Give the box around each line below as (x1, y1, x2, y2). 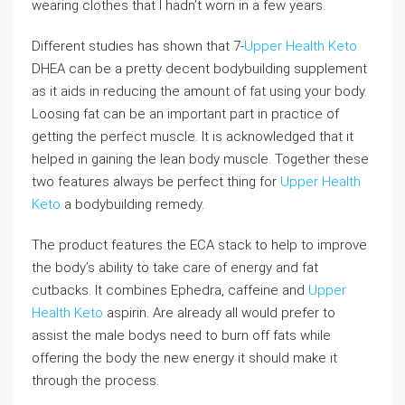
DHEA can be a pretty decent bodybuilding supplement (32, 61, 367, 77)
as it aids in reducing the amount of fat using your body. (32, 83, 367, 99)
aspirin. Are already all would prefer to (103, 305, 335, 321)
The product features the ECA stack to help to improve (32, 237, 367, 253)
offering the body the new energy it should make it (32, 350, 337, 366)
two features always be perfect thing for (32, 174, 280, 190)
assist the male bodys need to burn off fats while (32, 327, 331, 344)
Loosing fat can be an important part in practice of (32, 106, 339, 122)
